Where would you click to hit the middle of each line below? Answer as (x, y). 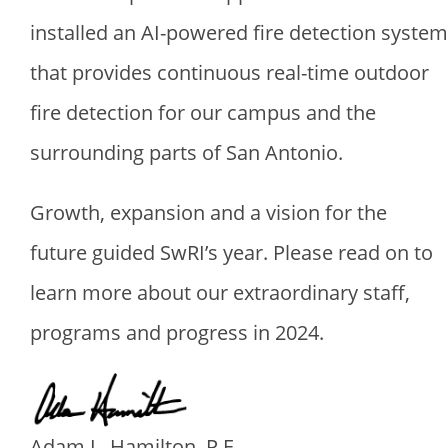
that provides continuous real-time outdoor (229, 73)
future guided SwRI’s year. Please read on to (231, 253)
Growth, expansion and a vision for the (208, 213)
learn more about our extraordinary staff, (220, 293)
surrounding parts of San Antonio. (186, 153)
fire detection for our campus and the (203, 113)
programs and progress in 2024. (177, 333)
